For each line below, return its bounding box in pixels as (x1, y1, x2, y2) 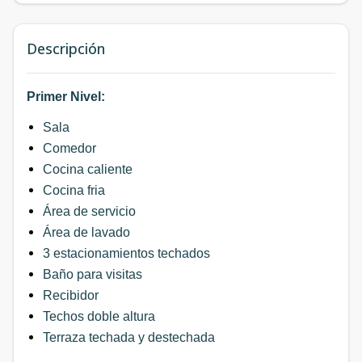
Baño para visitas (43, 267, 142, 281)
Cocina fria (43, 183, 105, 197)
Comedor (43, 141, 96, 155)
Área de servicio (43, 204, 136, 218)
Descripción (27, 38, 105, 58)
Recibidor (43, 288, 99, 302)
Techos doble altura (43, 309, 155, 323)
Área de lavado (43, 225, 130, 239)
